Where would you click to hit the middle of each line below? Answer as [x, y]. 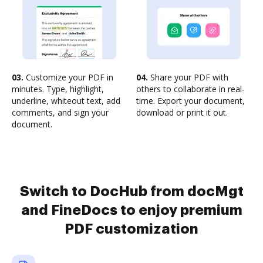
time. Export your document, [190, 101]
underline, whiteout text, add [66, 101]
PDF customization [131, 229]
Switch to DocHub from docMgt [131, 191]
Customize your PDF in [68, 77]
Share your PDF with [188, 77]
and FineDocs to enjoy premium [131, 210]
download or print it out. [182, 112]
